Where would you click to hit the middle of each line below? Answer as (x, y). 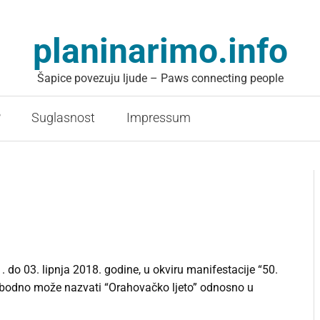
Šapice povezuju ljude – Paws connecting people (160, 79)
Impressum (158, 118)
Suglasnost (64, 118)
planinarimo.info (160, 51)
